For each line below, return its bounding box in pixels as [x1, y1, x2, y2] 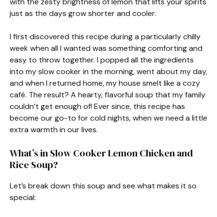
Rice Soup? [10, 158, 58, 171]
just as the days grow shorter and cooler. [10, 8, 156, 18]
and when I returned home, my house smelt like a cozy [10, 78, 200, 88]
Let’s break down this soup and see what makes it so [10, 181, 197, 191]
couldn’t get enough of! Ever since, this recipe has [10, 101, 185, 111]
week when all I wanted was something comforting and [10, 43, 202, 53]
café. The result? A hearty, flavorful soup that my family [10, 90, 205, 100]
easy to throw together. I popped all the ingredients [10, 55, 194, 65]
